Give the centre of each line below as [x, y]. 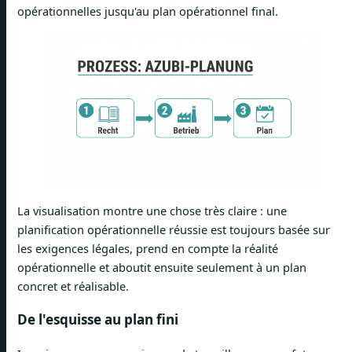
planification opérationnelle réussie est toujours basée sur [174, 229]
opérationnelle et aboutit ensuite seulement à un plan [162, 267]
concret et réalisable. [73, 286]
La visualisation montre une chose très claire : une [152, 210]
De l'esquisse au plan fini [98, 319]
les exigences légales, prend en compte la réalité [148, 248]
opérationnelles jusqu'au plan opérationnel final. [148, 11]
